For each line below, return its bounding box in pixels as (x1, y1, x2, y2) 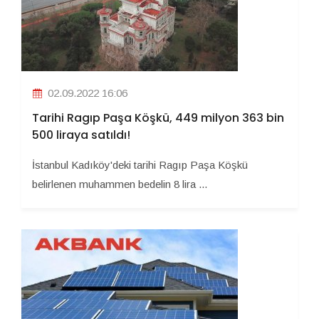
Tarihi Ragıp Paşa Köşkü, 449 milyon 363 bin (32, 110, 284, 127)
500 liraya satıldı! (32, 127, 130, 144)
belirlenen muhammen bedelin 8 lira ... (32, 178, 207, 191)
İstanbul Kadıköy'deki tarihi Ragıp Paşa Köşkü (32, 159, 248, 172)
